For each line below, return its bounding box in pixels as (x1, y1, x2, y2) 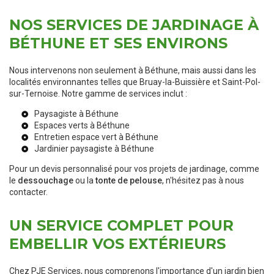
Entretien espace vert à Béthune (34, 132, 158, 143)
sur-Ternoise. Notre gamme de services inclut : (9, 89, 187, 99)
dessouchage (18, 176, 73, 186)
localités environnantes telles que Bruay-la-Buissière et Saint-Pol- (9, 77, 261, 87)
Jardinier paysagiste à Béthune (34, 144, 154, 154)
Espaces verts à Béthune (34, 120, 130, 131)
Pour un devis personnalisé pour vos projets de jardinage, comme (9, 164, 259, 174)
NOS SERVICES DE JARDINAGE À (9, 16, 259, 34)
